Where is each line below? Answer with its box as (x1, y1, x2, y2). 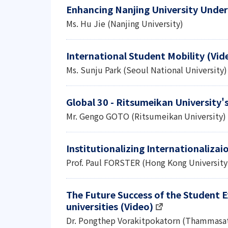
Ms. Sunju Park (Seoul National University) (66, 64, 227, 76)
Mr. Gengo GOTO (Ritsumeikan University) (66, 110, 226, 122)
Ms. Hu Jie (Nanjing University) (66, 17, 183, 30)
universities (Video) (66, 199, 153, 213)
